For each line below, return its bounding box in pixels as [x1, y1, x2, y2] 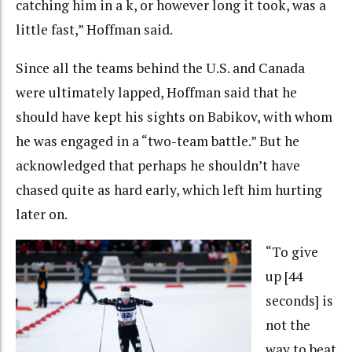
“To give [265, 243, 318, 262]
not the [265, 316, 310, 335]
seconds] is [265, 291, 333, 310]
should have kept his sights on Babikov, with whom [16, 107, 332, 126]
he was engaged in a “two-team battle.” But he [16, 131, 299, 150]
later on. [16, 204, 68, 223]
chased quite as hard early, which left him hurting [16, 180, 322, 199]
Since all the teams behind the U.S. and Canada [16, 58, 305, 77]
